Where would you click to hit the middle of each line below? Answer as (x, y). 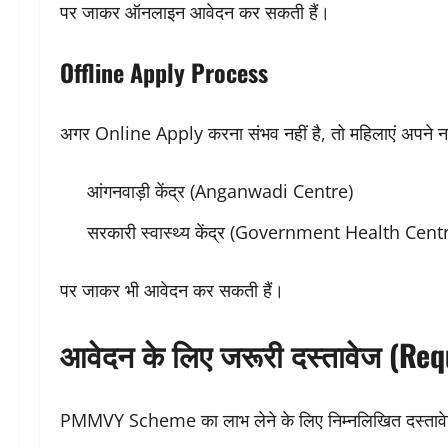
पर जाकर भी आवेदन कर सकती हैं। (172, 290)
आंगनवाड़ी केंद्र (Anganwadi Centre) (220, 190)
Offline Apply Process (164, 71)
